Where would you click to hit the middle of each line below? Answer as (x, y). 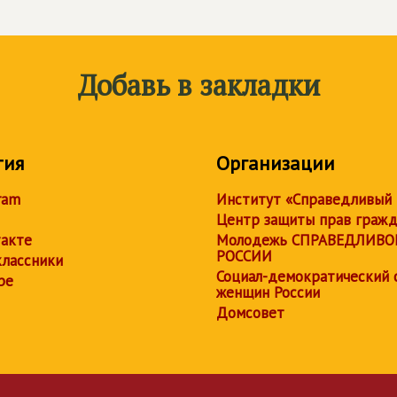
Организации (276, 163)
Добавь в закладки (198, 85)
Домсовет (250, 312)
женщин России (268, 292)
